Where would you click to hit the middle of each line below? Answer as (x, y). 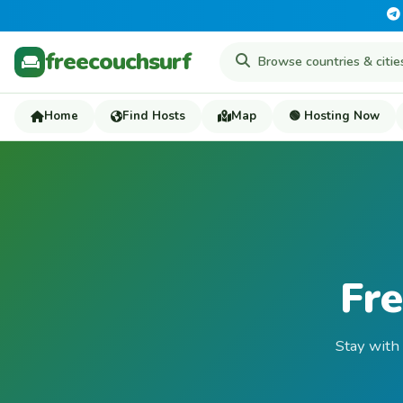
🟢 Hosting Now (334, 116)
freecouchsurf (118, 61)
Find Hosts (154, 116)
